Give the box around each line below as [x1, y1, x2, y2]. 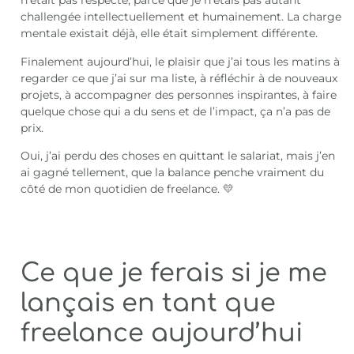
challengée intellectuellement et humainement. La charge [21, 9, 342, 24]
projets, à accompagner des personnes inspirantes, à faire [21, 87, 337, 102]
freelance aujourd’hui [21, 319, 303, 348]
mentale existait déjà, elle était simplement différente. [21, 26, 318, 41]
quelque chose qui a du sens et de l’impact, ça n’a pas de [21, 104, 331, 119]
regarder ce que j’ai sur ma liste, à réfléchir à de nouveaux [21, 70, 338, 85]
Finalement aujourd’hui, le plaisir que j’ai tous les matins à [21, 54, 341, 69]
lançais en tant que [21, 289, 277, 318]
